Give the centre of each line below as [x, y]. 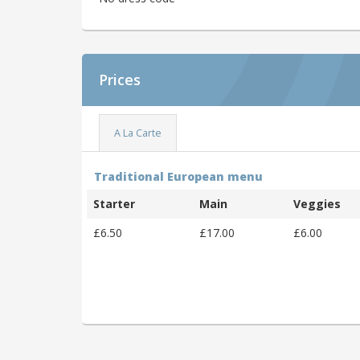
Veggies [317, 203]
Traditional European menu [178, 176]
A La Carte [137, 133]
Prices [120, 80]
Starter [114, 203]
